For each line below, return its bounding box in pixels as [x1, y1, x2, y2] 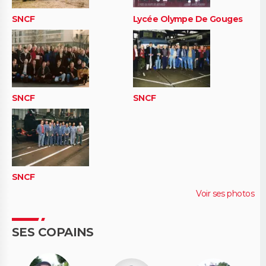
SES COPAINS [12, 225, 94, 240]
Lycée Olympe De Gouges [133, 14, 243, 25]
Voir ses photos [196, 188, 254, 199]
